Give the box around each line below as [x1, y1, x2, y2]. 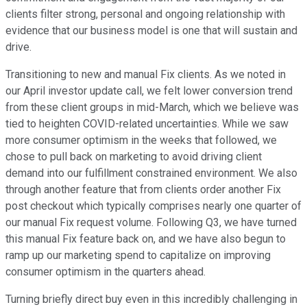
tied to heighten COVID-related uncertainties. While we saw [5, 117, 288, 131]
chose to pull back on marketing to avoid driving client [5, 150, 262, 164]
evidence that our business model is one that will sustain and [5, 24, 297, 38]
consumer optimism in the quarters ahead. [5, 265, 206, 279]
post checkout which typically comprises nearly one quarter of [5, 199, 302, 213]
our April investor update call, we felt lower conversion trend [5, 84, 293, 98]
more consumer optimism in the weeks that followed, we [5, 134, 277, 147]
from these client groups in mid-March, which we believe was [5, 101, 299, 114]
